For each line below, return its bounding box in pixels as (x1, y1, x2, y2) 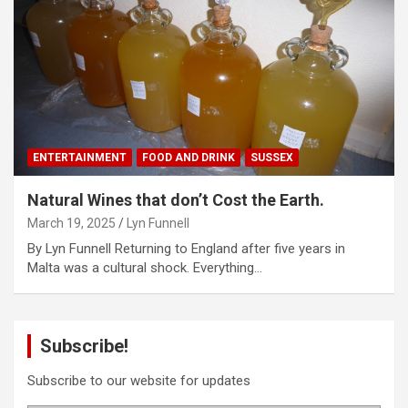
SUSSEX (250, 151, 293, 165)
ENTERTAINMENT (33, 151, 127, 165)
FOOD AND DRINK (142, 151, 235, 165)
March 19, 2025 (27, 216, 116, 231)
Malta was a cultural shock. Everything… (27, 260, 262, 277)
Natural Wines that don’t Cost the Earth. (27, 190, 324, 210)
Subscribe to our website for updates (27, 372, 250, 390)
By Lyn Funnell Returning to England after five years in (27, 240, 345, 258)
